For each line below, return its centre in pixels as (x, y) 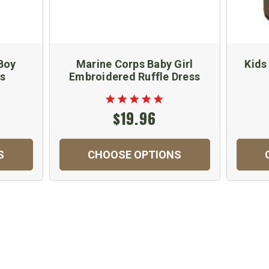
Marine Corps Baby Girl (134, 64)
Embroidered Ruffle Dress (134, 76)
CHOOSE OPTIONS (134, 154)
